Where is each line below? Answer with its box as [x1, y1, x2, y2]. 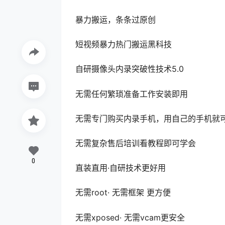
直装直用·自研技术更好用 [75, 163, 166, 173]
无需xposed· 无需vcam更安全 [75, 212, 185, 222]
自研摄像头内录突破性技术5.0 [75, 64, 184, 74]
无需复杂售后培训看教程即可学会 [75, 138, 196, 148]
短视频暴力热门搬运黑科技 [75, 39, 172, 50]
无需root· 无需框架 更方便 [75, 187, 171, 198]
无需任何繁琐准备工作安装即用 [75, 88, 188, 99]
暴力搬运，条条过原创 [75, 15, 156, 25]
